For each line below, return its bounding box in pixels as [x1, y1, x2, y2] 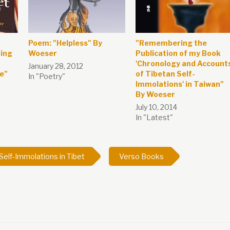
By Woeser [135, 90, 175, 99]
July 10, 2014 [135, 103, 177, 112]
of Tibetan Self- [135, 69, 195, 79]
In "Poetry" [28, 72, 65, 81]
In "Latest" [135, 113, 173, 122]
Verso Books [119, 152, 164, 161]
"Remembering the [135, 39, 207, 48]
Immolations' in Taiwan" [135, 80, 224, 89]
